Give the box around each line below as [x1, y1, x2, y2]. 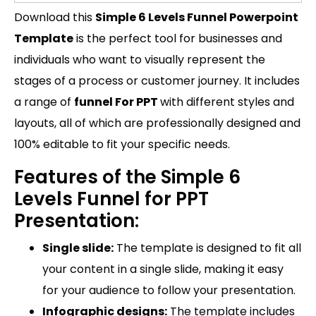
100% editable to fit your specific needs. [14, 135, 230, 152]
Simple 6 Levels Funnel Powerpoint [95, 8, 298, 25]
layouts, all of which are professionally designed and [14, 114, 300, 131]
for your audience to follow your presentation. [42, 281, 296, 298]
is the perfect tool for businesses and [73, 30, 282, 47]
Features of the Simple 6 [14, 164, 241, 190]
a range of [14, 93, 74, 110]
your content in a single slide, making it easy [42, 260, 284, 277]
